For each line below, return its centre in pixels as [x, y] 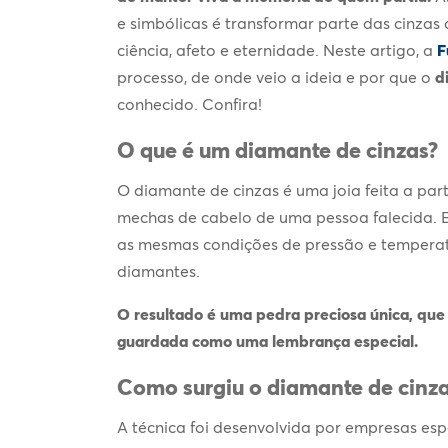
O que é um [176, 149]
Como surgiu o [192, 386]
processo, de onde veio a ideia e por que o [276, 76]
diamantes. [158, 270]
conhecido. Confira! [189, 103]
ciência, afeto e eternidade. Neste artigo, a [277, 49]
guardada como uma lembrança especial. [267, 340]
